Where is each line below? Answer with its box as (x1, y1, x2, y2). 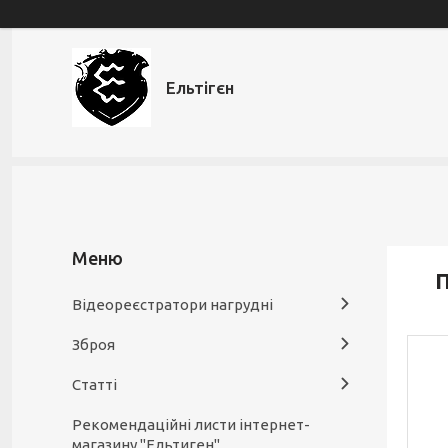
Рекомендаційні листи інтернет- (72, 416, 310, 433)
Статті (72, 376, 117, 393)
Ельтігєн (166, 77, 234, 97)
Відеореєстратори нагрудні (72, 296, 273, 313)
